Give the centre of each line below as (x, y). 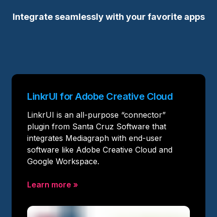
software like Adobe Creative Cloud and (100, 149)
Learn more (49, 184)
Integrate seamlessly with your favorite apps (108, 16)
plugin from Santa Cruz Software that (97, 126)
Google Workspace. (63, 161)
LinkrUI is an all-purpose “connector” (96, 115)
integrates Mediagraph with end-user (95, 138)
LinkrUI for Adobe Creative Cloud (100, 96)
